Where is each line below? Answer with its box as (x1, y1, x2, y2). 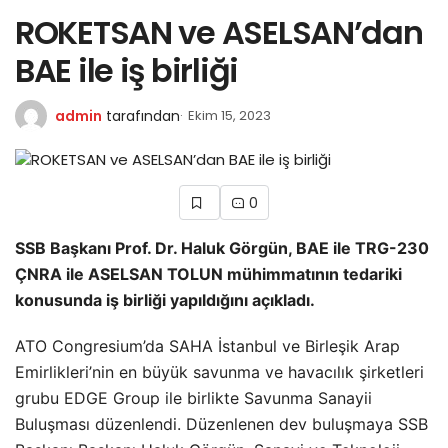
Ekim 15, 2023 (188, 106, 271, 126)
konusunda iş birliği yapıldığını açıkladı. (15, 289, 315, 310)
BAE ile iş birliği (15, 48, 238, 94)
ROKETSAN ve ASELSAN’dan (15, 10, 423, 56)
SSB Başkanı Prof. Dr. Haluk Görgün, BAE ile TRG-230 (15, 237, 429, 258)
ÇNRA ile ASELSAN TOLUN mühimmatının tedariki (15, 263, 402, 284)
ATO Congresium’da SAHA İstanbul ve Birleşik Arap (15, 335, 400, 356)
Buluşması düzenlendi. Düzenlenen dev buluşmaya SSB (15, 413, 428, 434)
